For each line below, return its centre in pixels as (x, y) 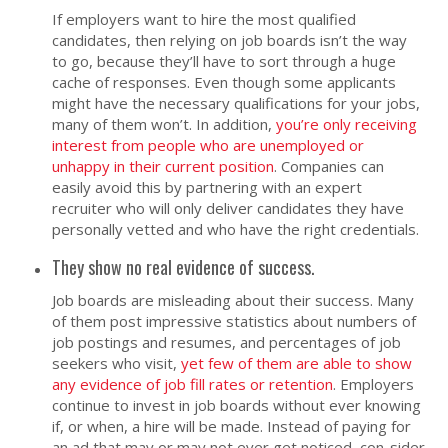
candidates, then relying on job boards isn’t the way (230, 39)
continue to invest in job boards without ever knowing (237, 404)
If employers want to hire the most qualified (204, 18)
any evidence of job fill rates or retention (193, 383)
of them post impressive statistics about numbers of (234, 320)
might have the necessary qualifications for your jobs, (236, 102)
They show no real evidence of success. (184, 266)
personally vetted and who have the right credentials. (236, 228)
